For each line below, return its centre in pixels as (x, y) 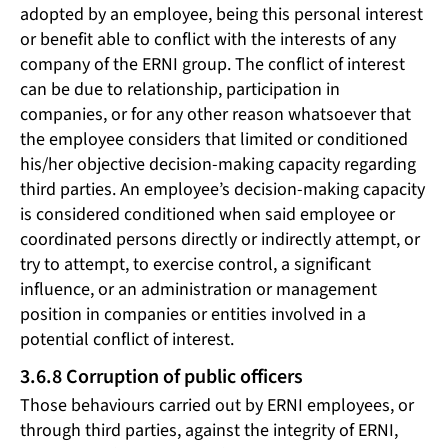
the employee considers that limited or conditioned (214, 139)
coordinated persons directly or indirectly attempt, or (220, 239)
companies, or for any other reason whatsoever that (215, 114)
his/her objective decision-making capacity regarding (218, 164)
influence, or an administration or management (198, 289)
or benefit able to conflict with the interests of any (208, 39)
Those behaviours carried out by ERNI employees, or (217, 405)
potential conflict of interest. (127, 339)
